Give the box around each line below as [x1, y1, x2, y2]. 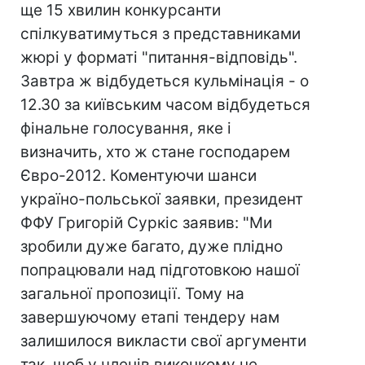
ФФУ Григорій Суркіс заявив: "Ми [20, 213, 272, 232]
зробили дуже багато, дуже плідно [20, 237, 283, 256]
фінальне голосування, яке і [20, 119, 231, 138]
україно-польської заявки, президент [20, 190, 303, 209]
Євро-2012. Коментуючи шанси [20, 166, 257, 185]
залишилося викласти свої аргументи [20, 332, 306, 350]
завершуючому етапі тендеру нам [20, 308, 279, 327]
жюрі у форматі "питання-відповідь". [20, 48, 297, 67]
